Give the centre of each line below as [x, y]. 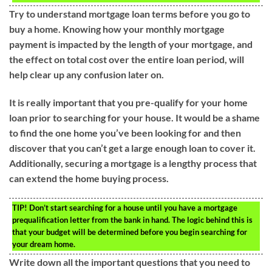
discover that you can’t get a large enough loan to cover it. [132, 148]
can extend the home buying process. [89, 178]
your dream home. [44, 244]
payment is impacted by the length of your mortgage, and [131, 44]
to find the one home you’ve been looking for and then [125, 132]
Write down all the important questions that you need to [130, 262]
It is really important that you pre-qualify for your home [128, 102]
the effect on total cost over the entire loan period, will [127, 59]
